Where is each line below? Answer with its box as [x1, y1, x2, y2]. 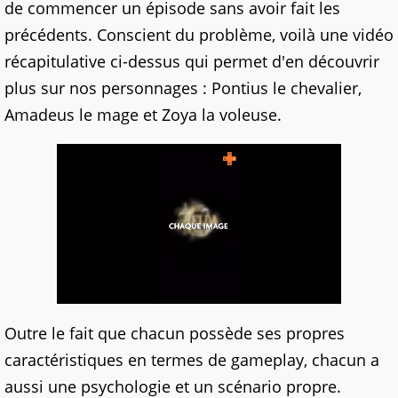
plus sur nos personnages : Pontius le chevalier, [4, 77, 362, 99]
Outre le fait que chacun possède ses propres [4, 322, 345, 345]
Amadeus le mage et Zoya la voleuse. [4, 104, 282, 126]
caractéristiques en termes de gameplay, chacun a [4, 349, 379, 371]
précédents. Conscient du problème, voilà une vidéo [4, 24, 394, 46]
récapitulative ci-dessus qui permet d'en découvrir [4, 51, 379, 73]
